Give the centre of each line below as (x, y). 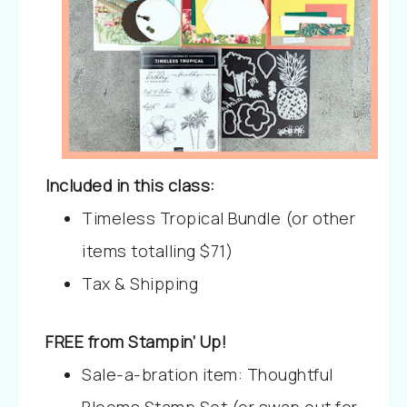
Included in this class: (130, 185)
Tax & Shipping (140, 283)
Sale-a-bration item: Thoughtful (208, 374)
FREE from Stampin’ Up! (136, 342)
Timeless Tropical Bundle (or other (218, 218)
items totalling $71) (157, 251)
